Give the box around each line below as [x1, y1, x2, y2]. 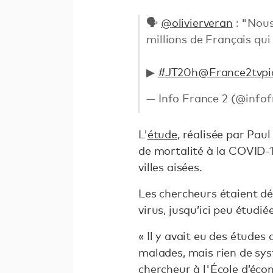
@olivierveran [160, 15, 233, 29]
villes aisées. [138, 160, 202, 174]
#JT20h [157, 65, 198, 79]
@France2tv [197, 65, 262, 79]
